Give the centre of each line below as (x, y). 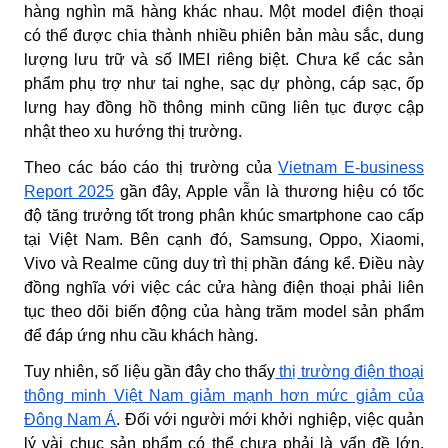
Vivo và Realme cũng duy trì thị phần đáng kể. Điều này (224, 263)
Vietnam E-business (351, 167)
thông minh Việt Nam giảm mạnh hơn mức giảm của (224, 395)
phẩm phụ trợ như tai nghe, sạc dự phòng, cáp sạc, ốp (224, 83)
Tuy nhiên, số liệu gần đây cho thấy (150, 371)
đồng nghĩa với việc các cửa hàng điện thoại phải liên (224, 287)
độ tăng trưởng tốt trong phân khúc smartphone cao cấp (224, 215)
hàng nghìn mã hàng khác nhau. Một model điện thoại (224, 11)
